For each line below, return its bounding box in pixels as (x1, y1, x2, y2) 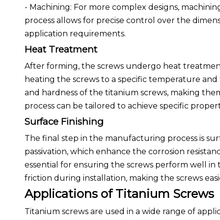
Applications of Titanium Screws (25, 187, 214, 201)
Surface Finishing (25, 116, 104, 127)
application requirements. (25, 29, 126, 38)
